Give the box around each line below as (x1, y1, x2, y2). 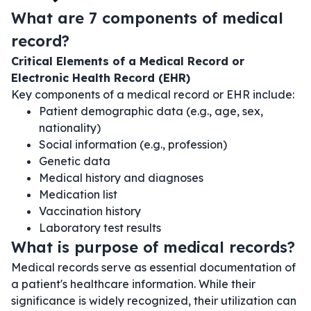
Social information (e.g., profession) (39, 137, 227, 151)
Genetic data (39, 154, 110, 168)
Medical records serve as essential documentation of (11, 260, 296, 274)
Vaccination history (39, 204, 141, 218)
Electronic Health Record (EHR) (11, 71, 190, 85)
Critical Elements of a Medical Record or (11, 54, 244, 68)
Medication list (39, 187, 117, 201)
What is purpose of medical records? (11, 237, 295, 257)
